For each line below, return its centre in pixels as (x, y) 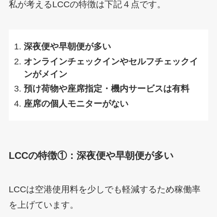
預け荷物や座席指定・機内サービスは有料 (107, 89)
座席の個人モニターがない (76, 103)
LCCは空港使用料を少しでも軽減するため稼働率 (104, 189)
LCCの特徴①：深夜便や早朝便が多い (91, 156)
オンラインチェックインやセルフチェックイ (111, 61)
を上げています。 (43, 205)
